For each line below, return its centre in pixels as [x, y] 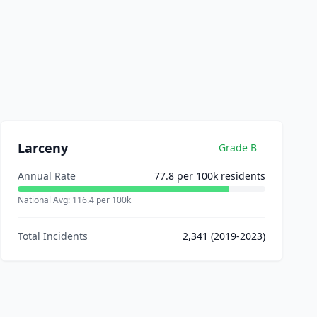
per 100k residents [220, 176]
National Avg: [45, 200]
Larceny [43, 148]
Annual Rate [47, 176]
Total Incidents [53, 236]
